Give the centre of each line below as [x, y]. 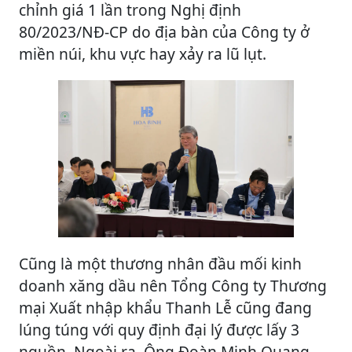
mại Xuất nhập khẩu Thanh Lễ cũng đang [165, 307]
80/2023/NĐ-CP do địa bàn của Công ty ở [164, 32]
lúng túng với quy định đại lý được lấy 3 [159, 329]
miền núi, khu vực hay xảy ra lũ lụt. [143, 54]
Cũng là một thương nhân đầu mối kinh [160, 263]
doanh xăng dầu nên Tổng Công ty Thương [173, 285]
